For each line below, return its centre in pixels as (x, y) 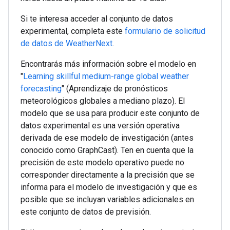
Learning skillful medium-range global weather (106, 76)
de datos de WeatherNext (66, 43)
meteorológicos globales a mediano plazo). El (103, 101)
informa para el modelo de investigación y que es (109, 187)
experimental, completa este (73, 31)
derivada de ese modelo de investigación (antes (107, 138)
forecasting (41, 89)
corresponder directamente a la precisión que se (108, 175)
